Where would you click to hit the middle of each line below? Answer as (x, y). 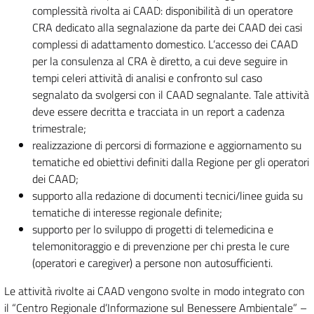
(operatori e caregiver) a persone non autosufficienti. (152, 263)
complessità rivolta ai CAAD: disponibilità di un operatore (163, 11)
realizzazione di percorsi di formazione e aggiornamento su (167, 145)
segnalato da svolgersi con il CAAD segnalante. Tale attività (171, 95)
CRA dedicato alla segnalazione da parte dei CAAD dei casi (167, 28)
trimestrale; (62, 129)
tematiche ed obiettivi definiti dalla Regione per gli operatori (171, 162)
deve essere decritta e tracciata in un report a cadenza (158, 112)
